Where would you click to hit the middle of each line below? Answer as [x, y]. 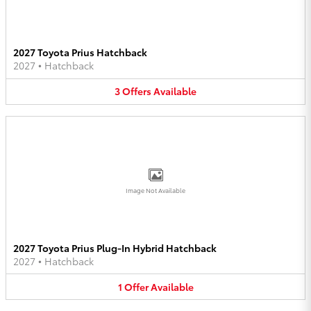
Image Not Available [155, 190]
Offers [137, 91]
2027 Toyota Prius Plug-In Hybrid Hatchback [115, 247]
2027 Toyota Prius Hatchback [80, 52]
